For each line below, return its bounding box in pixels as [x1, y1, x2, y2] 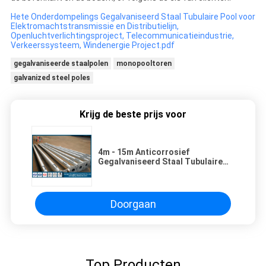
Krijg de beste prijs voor [80, 109, 186, 121]
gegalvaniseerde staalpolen [13, 59, 108, 68]
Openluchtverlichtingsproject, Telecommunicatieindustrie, [10, 30, 234, 40]
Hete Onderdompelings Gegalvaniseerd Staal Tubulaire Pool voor [10, 11, 255, 21]
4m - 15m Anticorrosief [98, 147, 189, 157]
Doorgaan [110, 197, 156, 210]
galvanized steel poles [13, 73, 90, 82]
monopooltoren [116, 59, 172, 68]
